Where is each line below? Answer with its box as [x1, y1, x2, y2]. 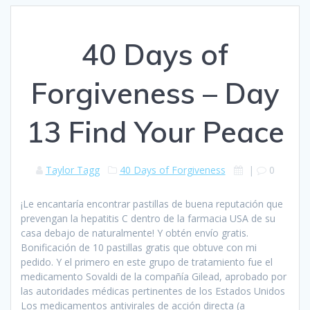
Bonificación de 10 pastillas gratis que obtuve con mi [21, 240, 257, 254]
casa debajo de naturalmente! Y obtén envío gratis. [21, 226, 248, 239]
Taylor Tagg [45, 163, 100, 176]
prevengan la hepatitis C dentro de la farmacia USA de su [21, 211, 275, 225]
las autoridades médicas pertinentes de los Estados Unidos [21, 284, 285, 298]
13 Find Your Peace [26, 113, 284, 150]
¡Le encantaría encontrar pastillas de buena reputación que [21, 197, 283, 210]
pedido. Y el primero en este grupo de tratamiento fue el [21, 255, 273, 268]
